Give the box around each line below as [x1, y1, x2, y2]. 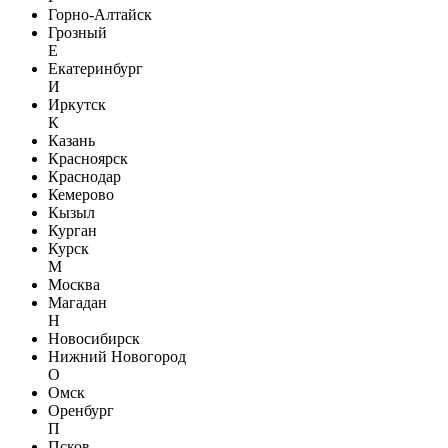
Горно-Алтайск [48, 6, 152, 24]
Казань [48, 132, 95, 150]
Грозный [48, 24, 107, 42]
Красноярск [48, 150, 128, 168]
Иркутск [48, 96, 106, 114]
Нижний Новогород [48, 348, 186, 366]
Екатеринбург [48, 60, 143, 78]
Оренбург [48, 402, 114, 420]
